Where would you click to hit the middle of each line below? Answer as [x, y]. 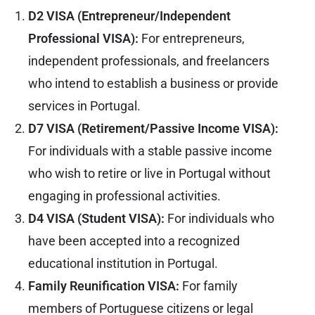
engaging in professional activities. [124, 195]
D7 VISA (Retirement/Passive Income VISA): [153, 128]
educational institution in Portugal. [123, 263]
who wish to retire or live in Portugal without [149, 173]
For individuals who [219, 218]
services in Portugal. [84, 105]
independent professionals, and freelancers [149, 60]
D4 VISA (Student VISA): [96, 218]
